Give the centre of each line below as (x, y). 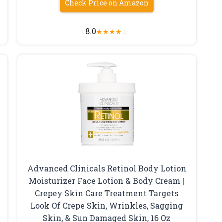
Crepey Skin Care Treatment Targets (107, 193)
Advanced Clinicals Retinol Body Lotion (107, 168)
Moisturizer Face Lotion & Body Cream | (107, 180)
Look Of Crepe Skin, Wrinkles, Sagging (107, 205)
